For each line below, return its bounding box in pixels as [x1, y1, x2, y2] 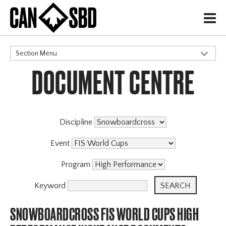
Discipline [60, 118, 94, 127]
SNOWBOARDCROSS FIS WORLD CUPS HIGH [10, 204, 199, 224]
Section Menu [16, 49, 58, 58]
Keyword [34, 181, 68, 191]
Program [61, 160, 92, 169]
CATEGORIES [10, 68, 55, 84]
